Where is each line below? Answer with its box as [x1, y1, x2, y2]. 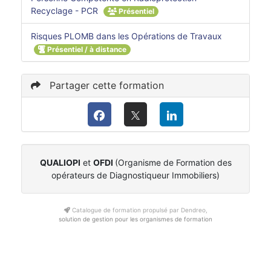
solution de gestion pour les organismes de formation [59, 215, 212, 223]
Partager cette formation [47, 79, 164, 92]
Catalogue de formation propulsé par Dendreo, [70, 206, 207, 214]
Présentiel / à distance [45, 45, 126, 54]
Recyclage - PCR [31, 5, 100, 16]
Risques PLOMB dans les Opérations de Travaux [31, 31, 222, 42]
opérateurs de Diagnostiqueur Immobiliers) [51, 170, 220, 181]
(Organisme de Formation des [114, 157, 232, 168]
